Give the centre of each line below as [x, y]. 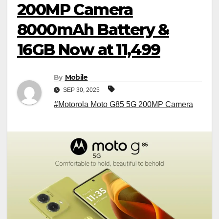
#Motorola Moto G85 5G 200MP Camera [123, 105]
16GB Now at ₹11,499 [89, 49]
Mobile [76, 77]
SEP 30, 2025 [81, 90]
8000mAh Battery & [93, 29]
